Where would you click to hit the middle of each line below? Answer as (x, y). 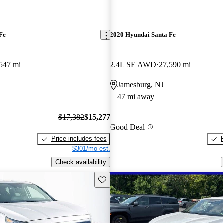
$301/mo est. (91, 149)
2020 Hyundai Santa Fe (143, 35)
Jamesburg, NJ (140, 84)
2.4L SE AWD (133, 64)
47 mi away (136, 96)
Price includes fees (79, 139)
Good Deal (127, 127)
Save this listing (120, 179)
